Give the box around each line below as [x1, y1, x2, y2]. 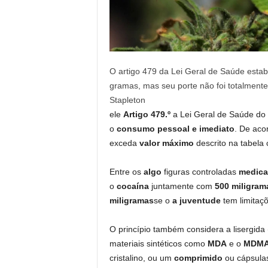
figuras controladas [163, 167, 239, 177]
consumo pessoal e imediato [116, 124, 234, 134]
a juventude [172, 196, 221, 206]
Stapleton [109, 95, 145, 105]
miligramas [109, 196, 154, 206]
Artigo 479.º [123, 109, 173, 120]
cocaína [116, 181, 149, 191]
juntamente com [148, 181, 215, 191]
